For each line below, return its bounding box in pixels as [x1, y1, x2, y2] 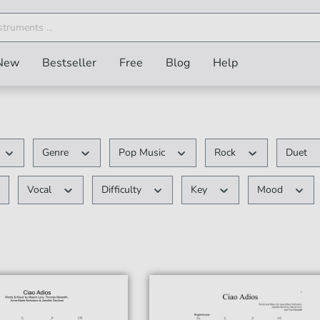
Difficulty [101, 183, 144, 196]
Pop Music [118, 146, 168, 159]
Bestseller [42, 55, 96, 71]
